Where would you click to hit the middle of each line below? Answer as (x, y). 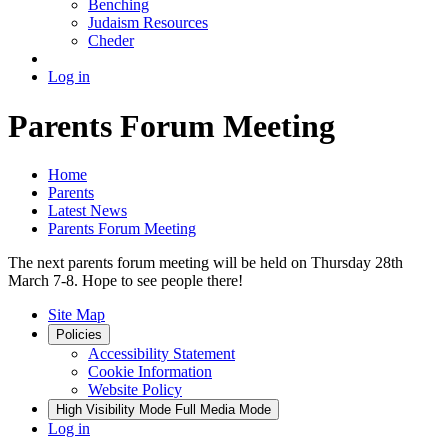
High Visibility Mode (113, 410)
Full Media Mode (223, 410)
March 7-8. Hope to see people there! (125, 281)
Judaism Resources (148, 23)
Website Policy (135, 390)
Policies (79, 335)
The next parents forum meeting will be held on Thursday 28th (205, 263)
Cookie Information (150, 372)
